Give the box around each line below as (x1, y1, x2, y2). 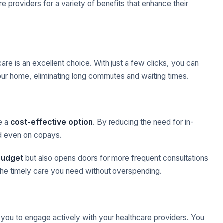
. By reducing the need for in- (93, 117, 194, 127)
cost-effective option (10, 117, 93, 127)
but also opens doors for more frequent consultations (23, 153, 208, 163)
